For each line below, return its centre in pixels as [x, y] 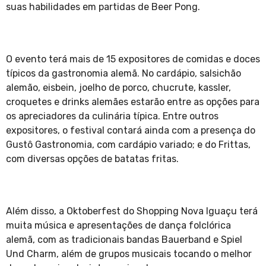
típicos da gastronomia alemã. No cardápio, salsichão [123, 74]
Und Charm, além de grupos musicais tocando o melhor [129, 254]
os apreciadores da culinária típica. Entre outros [112, 116]
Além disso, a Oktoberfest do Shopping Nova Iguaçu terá [132, 211]
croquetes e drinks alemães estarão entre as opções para [133, 102]
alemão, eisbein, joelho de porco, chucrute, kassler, [118, 88]
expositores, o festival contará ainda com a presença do [131, 131]
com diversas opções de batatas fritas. [94, 159]
